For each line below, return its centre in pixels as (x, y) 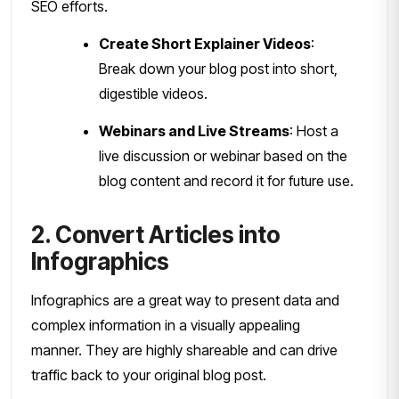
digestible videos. (153, 93)
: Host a (314, 130)
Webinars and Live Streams (194, 130)
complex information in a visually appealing (166, 325)
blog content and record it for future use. (226, 180)
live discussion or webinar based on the (223, 155)
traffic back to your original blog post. (149, 375)
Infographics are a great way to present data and (185, 300)
